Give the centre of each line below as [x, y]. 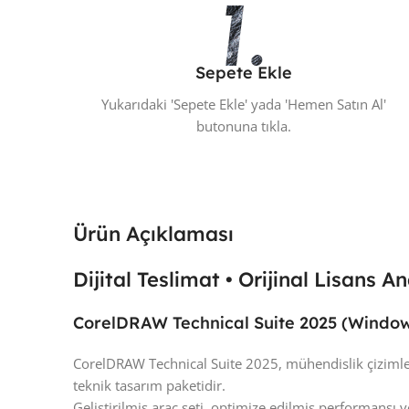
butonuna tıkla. [244, 126]
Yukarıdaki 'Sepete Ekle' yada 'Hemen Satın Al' [244, 105]
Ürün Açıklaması [153, 234]
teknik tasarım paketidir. [149, 386]
